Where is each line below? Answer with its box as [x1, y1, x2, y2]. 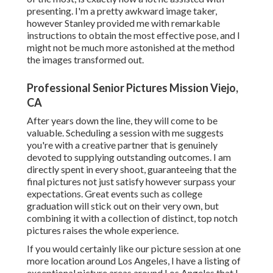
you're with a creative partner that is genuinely [27, 139, 218, 151]
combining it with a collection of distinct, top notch [27, 212, 238, 224]
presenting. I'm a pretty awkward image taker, [27, 5, 217, 17]
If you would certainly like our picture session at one [27, 243, 241, 255]
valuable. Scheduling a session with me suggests [27, 127, 224, 139]
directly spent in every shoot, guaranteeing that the [27, 163, 236, 175]
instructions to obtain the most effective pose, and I [27, 29, 240, 41]
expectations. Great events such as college [27, 188, 202, 200]
